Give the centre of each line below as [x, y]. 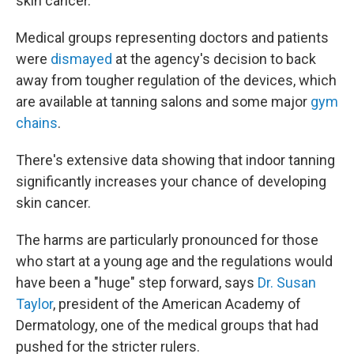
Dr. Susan [287, 282]
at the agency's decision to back [214, 59]
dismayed [81, 59]
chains [37, 123]
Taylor [34, 304]
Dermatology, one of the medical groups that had [167, 325]
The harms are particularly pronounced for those [167, 240]
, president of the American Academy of [177, 304]
